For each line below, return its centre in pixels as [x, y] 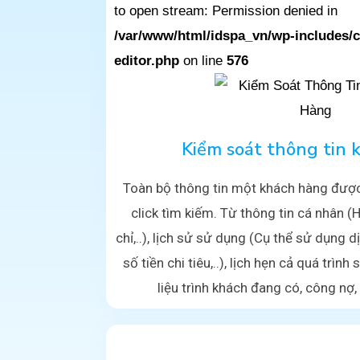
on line [203, 61]
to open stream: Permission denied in [226, 11]
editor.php [147, 61]
